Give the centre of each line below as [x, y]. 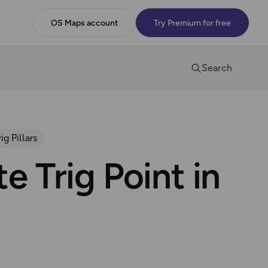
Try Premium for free [192, 23]
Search [217, 68]
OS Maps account [84, 23]
